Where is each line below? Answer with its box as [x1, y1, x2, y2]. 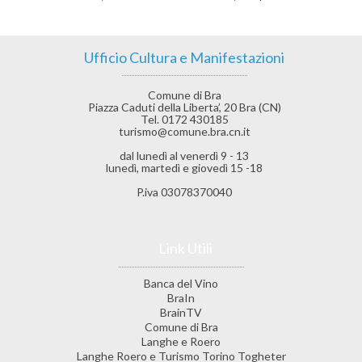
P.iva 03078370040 [137, 184, 232, 199]
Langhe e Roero [141, 334, 221, 348]
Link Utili [158, 238, 213, 257]
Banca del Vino [144, 276, 218, 290]
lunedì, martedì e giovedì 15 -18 [106, 160, 263, 175]
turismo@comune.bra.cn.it [118, 124, 250, 138]
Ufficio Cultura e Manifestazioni [84, 48, 284, 66]
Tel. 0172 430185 [140, 112, 229, 126]
